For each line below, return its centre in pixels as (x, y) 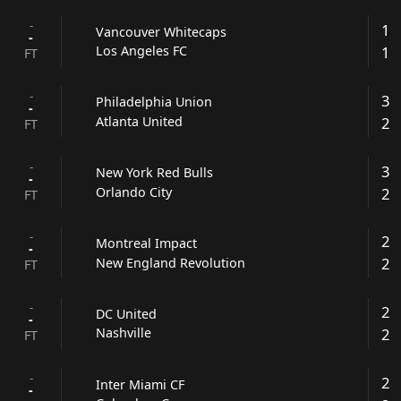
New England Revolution (171, 262)
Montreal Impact (147, 243)
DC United (127, 313)
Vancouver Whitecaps (162, 31)
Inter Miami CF (141, 384)
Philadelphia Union (154, 102)
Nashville (124, 333)
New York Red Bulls (155, 173)
